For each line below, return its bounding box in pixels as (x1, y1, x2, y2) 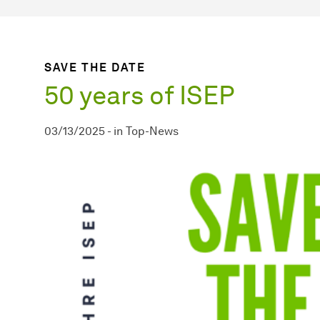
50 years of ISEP (44, 79, 235, 111)
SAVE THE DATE (44, 60, 146, 74)
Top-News (126, 124, 179, 138)
